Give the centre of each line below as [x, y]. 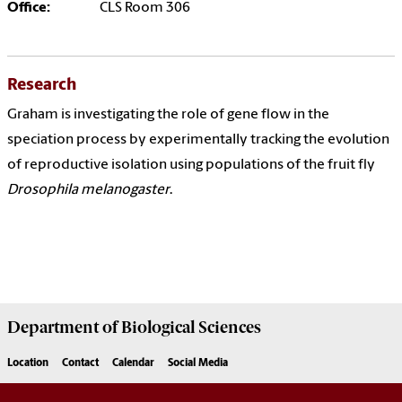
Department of [62, 328]
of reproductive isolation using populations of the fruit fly [191, 166]
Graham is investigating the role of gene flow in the [168, 115]
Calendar [133, 364]
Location [28, 364]
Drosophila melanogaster [88, 191]
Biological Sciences [189, 328]
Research [42, 86]
